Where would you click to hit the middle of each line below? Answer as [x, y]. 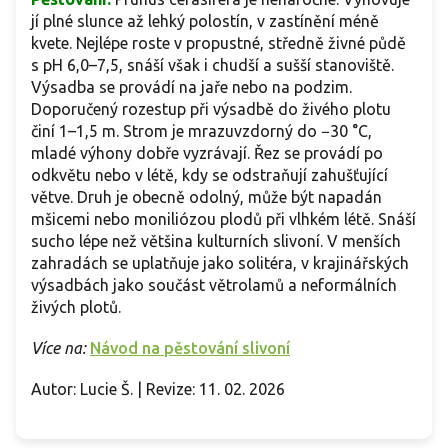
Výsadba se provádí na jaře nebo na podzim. [191, 86]
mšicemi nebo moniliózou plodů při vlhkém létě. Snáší [223, 218]
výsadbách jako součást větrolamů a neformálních [214, 284]
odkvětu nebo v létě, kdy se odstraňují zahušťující [209, 174]
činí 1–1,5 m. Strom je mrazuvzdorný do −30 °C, [201, 130]
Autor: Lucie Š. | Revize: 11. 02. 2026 [158, 388]
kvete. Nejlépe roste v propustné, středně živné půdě [218, 42]
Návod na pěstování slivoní [190, 347]
